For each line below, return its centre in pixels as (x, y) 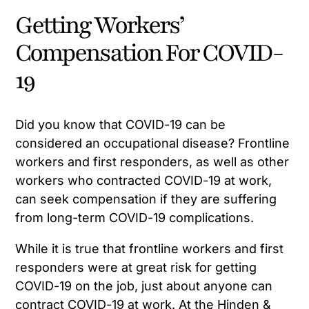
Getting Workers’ (100, 26)
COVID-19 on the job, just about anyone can (144, 286)
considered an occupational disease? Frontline (153, 143)
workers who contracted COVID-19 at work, (144, 181)
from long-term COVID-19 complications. (135, 218)
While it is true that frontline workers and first (150, 249)
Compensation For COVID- (149, 53)
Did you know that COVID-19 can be (121, 125)
